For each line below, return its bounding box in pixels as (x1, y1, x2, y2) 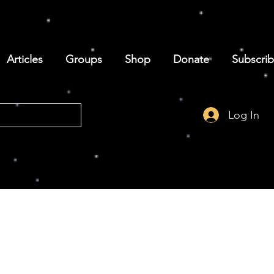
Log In (228, 108, 260, 122)
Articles (6, 53, 43, 66)
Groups (65, 53, 102, 66)
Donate (172, 53, 209, 66)
